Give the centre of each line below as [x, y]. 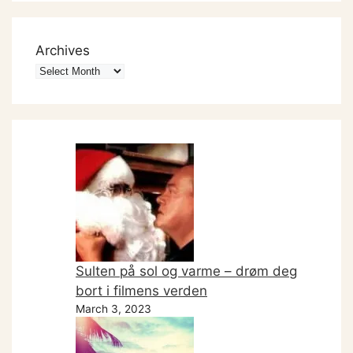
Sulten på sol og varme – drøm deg [186, 271]
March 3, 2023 [113, 308]
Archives [63, 50]
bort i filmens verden [141, 290]
